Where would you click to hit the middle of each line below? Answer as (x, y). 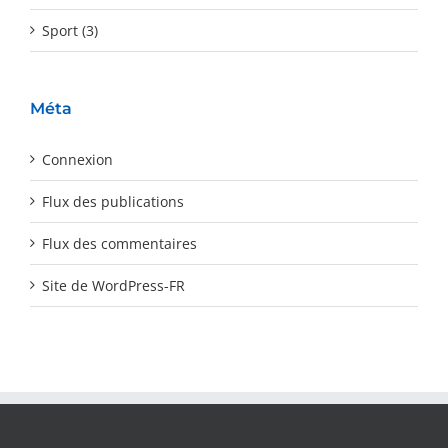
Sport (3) (70, 30)
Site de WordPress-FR (113, 285)
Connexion (77, 159)
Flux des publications (113, 201)
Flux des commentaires (119, 243)
